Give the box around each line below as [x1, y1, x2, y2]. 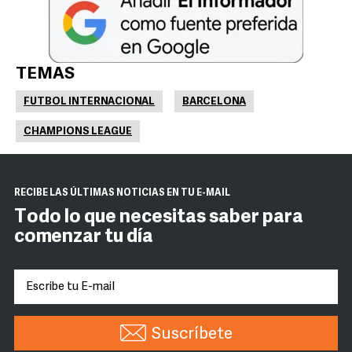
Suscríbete [151, 326, 233, 343]
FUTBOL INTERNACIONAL [24, 97, 155, 107]
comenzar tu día [14, 228, 153, 247]
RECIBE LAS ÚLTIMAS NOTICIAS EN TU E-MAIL [14, 189, 230, 198]
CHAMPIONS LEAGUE [24, 126, 132, 137]
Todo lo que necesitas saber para [14, 208, 303, 227]
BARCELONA [182, 97, 246, 107]
